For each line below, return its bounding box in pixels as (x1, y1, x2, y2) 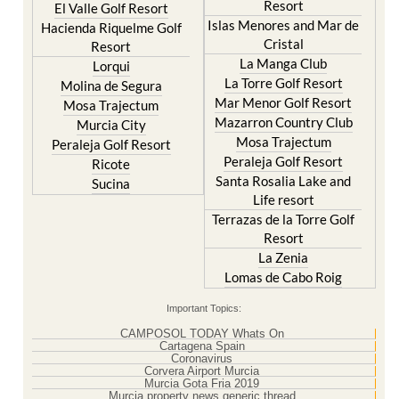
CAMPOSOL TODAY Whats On (119, 326, 284, 340)
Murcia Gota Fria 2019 (144, 376, 259, 390)
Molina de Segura (60, 77, 162, 94)
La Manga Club (240, 54, 328, 71)
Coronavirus (171, 351, 232, 365)
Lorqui (92, 57, 130, 74)
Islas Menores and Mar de (208, 16, 360, 33)
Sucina (92, 175, 131, 191)
